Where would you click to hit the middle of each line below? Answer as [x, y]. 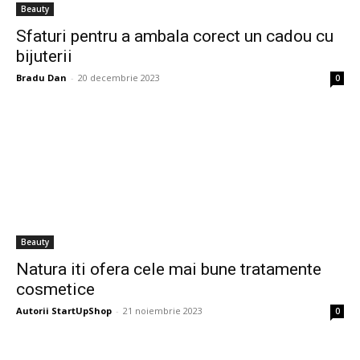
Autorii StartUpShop [64, 311]
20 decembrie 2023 [119, 78]
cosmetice [55, 289]
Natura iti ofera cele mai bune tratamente [169, 269]
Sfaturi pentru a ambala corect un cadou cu [175, 36]
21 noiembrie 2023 [163, 311]
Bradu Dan [41, 78]
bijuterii [44, 56]
